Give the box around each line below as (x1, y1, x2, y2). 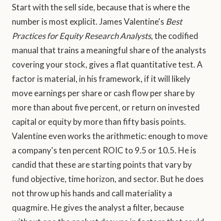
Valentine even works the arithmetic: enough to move (12, 131, 208, 142)
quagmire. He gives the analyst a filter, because (12, 202, 184, 213)
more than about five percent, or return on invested (12, 102, 200, 113)
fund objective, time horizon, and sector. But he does (12, 174, 204, 184)
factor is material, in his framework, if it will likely (12, 74, 190, 84)
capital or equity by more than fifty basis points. (12, 116, 186, 127)
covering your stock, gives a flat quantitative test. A (12, 59, 203, 70)
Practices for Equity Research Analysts (12, 31, 151, 41)
